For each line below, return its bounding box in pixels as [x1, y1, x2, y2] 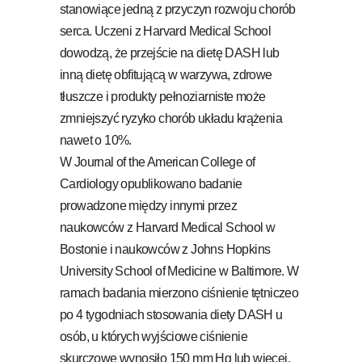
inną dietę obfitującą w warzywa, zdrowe [60, 67, 272, 82]
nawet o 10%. [60, 133, 132, 147]
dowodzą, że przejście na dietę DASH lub [60, 45, 280, 60]
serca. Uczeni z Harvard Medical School [60, 23, 271, 38]
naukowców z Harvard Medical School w [60, 220, 276, 234]
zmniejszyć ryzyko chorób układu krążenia [60, 111, 282, 125]
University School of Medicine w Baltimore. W [60, 263, 299, 278]
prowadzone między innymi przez [60, 198, 237, 213]
